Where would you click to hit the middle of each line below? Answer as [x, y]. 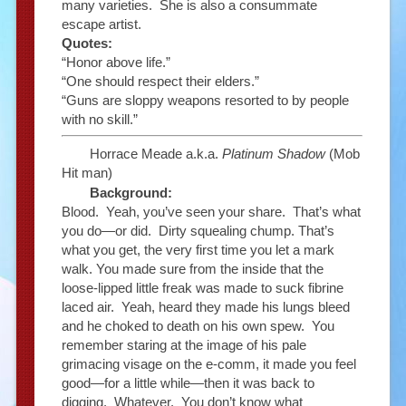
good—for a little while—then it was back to [188, 382]
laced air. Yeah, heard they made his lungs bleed [205, 306]
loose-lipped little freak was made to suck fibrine [202, 287]
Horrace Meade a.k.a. [155, 153]
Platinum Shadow [273, 153]
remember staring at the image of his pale [184, 344]
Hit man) [87, 172]
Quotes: [87, 43]
